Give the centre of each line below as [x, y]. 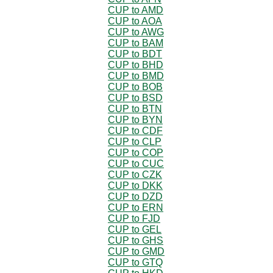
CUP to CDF [135, 130]
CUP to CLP [135, 141]
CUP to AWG [136, 32]
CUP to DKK [135, 185]
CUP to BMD [136, 76]
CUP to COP [136, 152]
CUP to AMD [136, 10]
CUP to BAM [136, 43]
